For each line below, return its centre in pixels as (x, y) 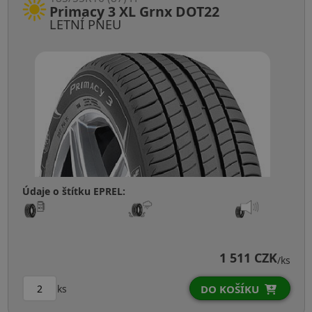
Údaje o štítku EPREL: (73, 192)
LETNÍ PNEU (85, 25)
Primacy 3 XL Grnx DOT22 (134, 12)
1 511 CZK (248, 258)
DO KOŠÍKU (229, 289)
